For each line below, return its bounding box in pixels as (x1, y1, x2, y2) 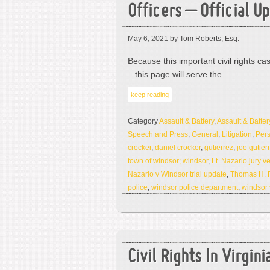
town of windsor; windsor (128, 157, 208, 165)
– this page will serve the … (128, 69, 233, 79)
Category (128, 117, 159, 125)
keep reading (131, 91, 169, 98)
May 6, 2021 (128, 34, 168, 43)
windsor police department (151, 183, 238, 192)
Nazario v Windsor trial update (128, 170, 227, 178)
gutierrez (204, 143, 233, 152)
